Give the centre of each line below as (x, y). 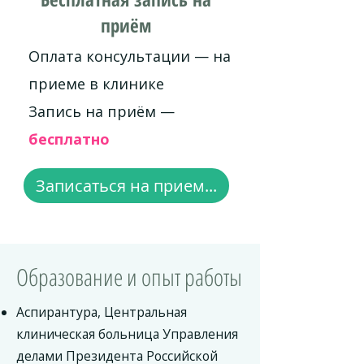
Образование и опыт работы (129, 277)
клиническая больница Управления (127, 334)
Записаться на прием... (126, 186)
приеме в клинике (96, 84)
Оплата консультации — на (130, 56)
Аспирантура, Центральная (102, 312)
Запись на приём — (102, 111)
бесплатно (69, 139)
